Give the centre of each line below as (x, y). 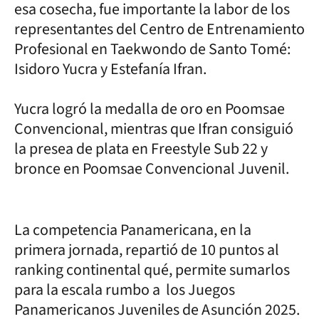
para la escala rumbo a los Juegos (125, 289)
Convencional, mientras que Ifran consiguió (154, 129)
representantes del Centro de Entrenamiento (159, 29)
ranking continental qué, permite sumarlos (152, 270)
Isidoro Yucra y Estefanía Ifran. (110, 69)
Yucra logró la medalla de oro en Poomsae (150, 109)
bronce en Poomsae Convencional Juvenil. (152, 168)
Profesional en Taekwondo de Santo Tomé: (152, 49)
